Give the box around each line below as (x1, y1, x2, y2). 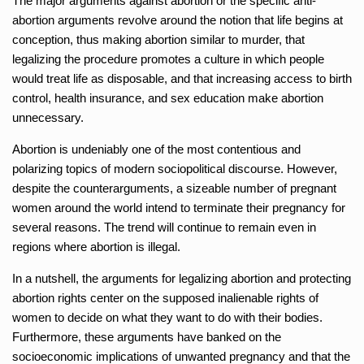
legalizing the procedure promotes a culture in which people (12, 51, 324, 66)
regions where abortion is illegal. (12, 239, 180, 253)
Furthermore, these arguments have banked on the (12, 329, 281, 344)
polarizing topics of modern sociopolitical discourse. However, (12, 161, 337, 175)
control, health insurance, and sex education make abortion (12, 90, 323, 105)
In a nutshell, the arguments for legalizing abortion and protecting (12, 271, 351, 285)
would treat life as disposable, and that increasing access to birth (12, 71, 352, 85)
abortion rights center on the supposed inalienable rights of (12, 290, 318, 305)
